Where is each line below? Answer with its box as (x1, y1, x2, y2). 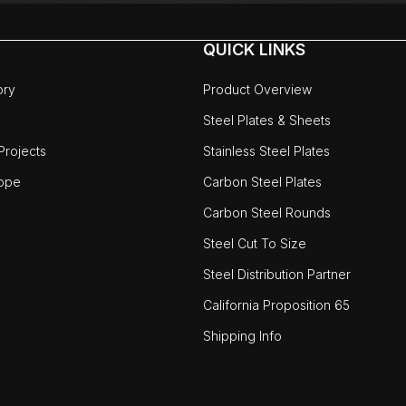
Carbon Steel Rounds (203, 205, 331, 221)
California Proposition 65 (203, 297, 350, 314)
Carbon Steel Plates (203, 174, 322, 190)
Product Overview (203, 82, 312, 98)
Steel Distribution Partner (203, 266, 351, 283)
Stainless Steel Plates (203, 143, 330, 159)
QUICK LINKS (203, 40, 305, 60)
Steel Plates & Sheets (203, 112, 331, 129)
